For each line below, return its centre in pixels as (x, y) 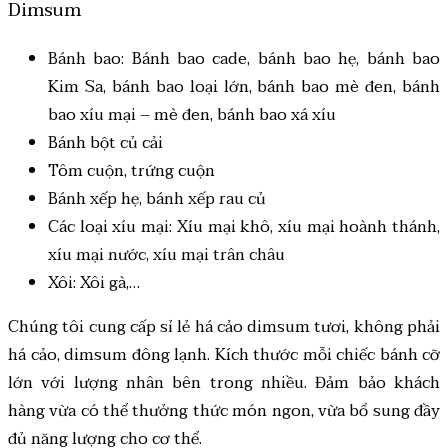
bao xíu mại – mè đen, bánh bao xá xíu (192, 114)
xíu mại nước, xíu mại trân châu (166, 254)
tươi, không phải (375, 326)
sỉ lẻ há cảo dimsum (235, 326)
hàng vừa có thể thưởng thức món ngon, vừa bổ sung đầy (224, 410)
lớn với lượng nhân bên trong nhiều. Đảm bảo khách (224, 382)
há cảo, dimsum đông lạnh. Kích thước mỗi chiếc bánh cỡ (224, 354)
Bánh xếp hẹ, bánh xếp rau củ (157, 198)
